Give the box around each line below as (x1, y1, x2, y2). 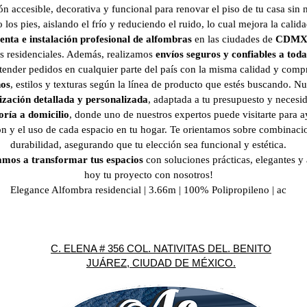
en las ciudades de (192, 34, 275, 45)
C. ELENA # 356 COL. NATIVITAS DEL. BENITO (51, 243, 271, 254)
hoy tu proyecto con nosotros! (84, 169, 213, 180)
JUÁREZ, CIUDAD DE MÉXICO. (86, 257, 236, 269)
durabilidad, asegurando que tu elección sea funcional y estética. (10, 139, 286, 150)
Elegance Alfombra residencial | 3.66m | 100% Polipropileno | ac (10, 184, 286, 195)
